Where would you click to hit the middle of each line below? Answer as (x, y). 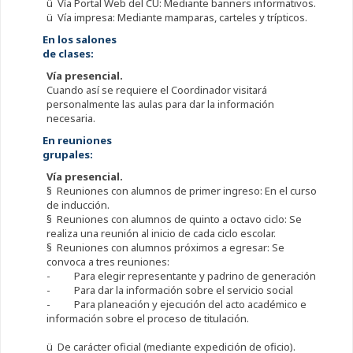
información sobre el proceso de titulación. (147, 319)
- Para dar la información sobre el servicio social (169, 290)
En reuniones (77, 141)
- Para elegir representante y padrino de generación (181, 276)
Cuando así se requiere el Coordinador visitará (156, 90)
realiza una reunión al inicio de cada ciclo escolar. (161, 234)
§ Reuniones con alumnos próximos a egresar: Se (165, 248)
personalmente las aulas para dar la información (160, 104)
